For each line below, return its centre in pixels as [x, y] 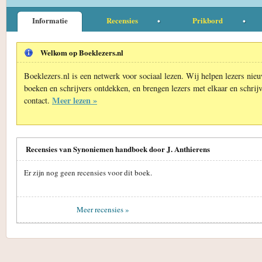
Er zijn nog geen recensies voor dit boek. [88, 172]
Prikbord [208, 20]
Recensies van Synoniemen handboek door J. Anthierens [118, 149]
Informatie [50, 20]
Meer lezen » [75, 100]
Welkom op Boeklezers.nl [82, 52]
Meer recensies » [103, 209]
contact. [38, 100]
